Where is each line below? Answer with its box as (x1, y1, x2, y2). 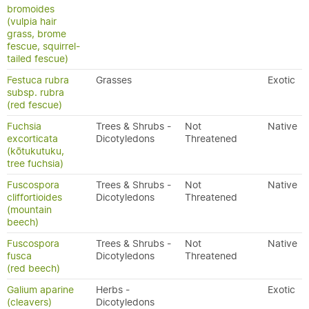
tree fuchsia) (7, 157, 63, 170)
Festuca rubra (7, 74, 69, 86)
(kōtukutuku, (7, 145, 64, 157)
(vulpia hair (7, 15, 57, 28)
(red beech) (7, 262, 60, 275)
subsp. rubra (7, 86, 64, 99)
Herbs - (96, 283, 130, 296)
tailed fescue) (7, 52, 68, 65)
